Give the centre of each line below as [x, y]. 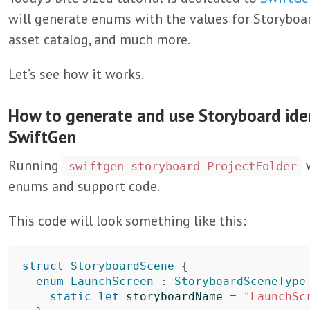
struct [43, 266]
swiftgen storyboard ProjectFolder [182, 166]
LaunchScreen [112, 281]
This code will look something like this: [127, 221]
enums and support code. [84, 186]
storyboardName [174, 297]
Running [35, 165]
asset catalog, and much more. [99, 39]
